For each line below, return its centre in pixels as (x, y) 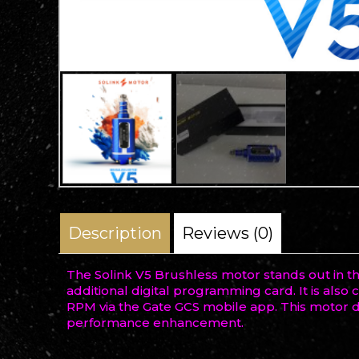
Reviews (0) (227, 234)
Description (115, 234)
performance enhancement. (155, 323)
